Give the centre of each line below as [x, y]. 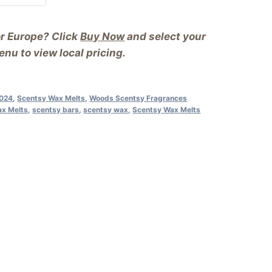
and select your [165, 36]
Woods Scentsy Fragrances [138, 98]
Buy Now [103, 36]
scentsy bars [56, 109]
